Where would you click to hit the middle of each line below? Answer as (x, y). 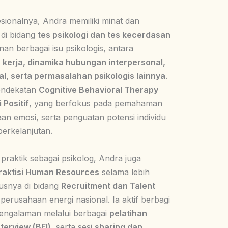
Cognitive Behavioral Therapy (98, 90)
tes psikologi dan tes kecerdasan (104, 35)
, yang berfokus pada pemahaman (96, 103)
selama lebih (124, 172)
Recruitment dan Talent (108, 186)
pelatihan (128, 213)
